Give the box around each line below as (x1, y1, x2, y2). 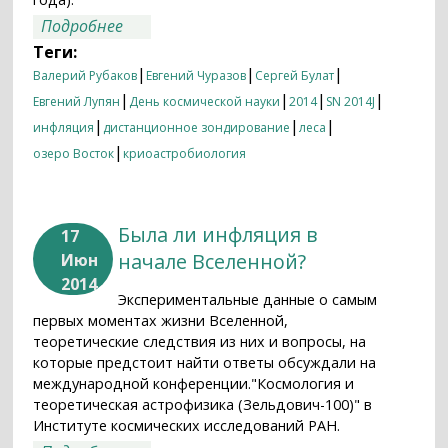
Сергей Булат (255, 67, 335, 85)
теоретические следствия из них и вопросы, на (33, 332, 367, 352)
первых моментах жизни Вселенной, (33, 311, 289, 331)
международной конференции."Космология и (33, 374, 355, 394)
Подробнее (41, 15, 124, 38)
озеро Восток (33, 145, 115, 163)
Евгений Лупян (33, 93, 121, 111)
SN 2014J (326, 93, 376, 111)
